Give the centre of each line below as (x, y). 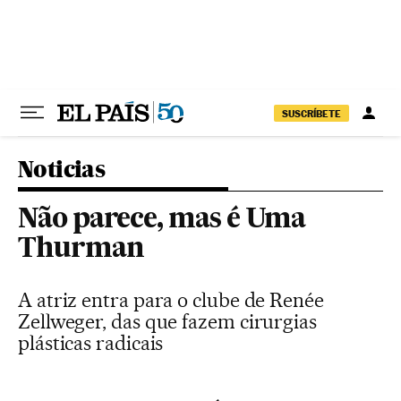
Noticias (62, 169)
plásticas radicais (91, 343)
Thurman (81, 250)
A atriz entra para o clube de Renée (171, 300)
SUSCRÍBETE (311, 113)
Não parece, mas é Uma (162, 220)
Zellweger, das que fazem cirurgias (167, 321)
